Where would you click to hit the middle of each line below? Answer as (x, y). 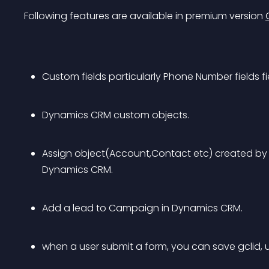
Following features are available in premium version (145, 16)
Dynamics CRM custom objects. (116, 115)
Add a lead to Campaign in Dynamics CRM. (142, 208)
